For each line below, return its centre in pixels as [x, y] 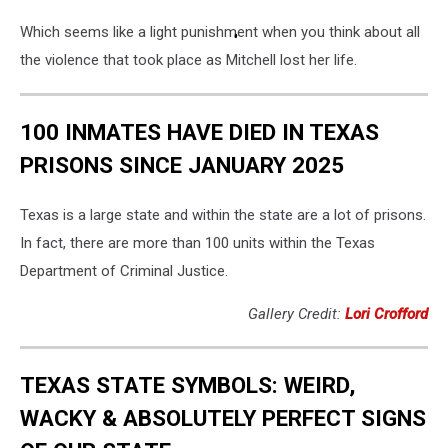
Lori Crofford [386, 313]
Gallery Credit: [296, 313]
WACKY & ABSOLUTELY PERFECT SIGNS [223, 418]
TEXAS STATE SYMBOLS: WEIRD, [187, 385]
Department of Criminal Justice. [124, 270]
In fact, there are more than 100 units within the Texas [197, 242]
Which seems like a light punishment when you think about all [220, 32]
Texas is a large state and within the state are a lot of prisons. [223, 214]
